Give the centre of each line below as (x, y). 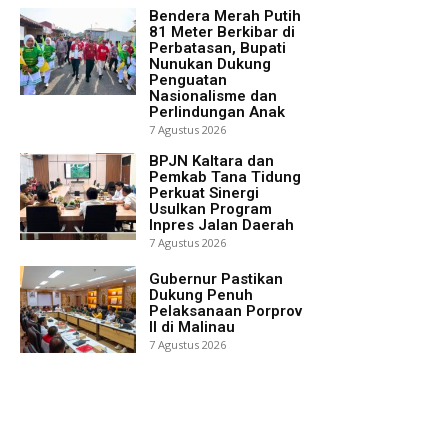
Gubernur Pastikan (216, 278)
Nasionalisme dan (213, 95)
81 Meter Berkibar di (222, 31)
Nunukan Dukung (210, 63)
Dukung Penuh (201, 294)
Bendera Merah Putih (225, 15)
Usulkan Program (210, 208)
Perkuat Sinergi (204, 192)
